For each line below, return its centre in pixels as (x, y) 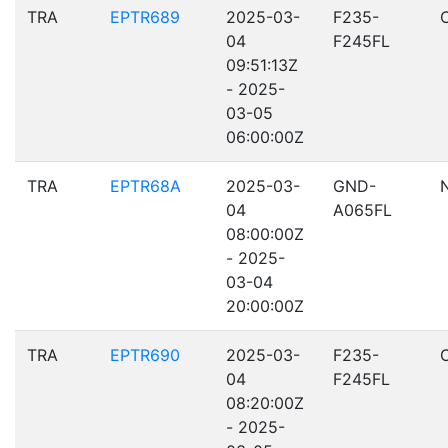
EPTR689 (145, 17)
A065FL (362, 210)
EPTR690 (145, 355)
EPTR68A (145, 186)
